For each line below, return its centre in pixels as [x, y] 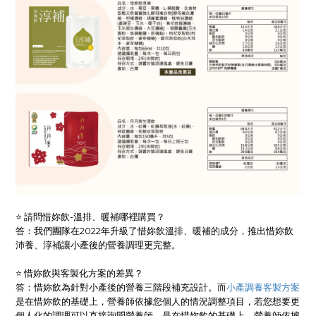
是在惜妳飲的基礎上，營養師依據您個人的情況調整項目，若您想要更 [158, 301]
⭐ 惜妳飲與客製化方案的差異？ [80, 273]
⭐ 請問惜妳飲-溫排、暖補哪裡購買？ [91, 216]
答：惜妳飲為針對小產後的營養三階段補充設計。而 [121, 287]
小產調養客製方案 [263, 287]
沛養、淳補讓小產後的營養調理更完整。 [99, 244]
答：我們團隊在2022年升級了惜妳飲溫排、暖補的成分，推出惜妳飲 [154, 230]
